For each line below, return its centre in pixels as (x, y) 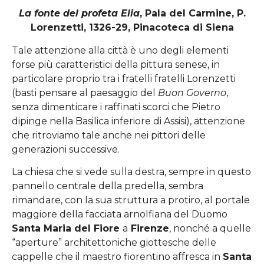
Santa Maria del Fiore (67, 229)
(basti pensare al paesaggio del (85, 93)
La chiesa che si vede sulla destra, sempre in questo (131, 172)
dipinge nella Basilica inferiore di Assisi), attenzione (128, 121)
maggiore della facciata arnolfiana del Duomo (120, 214)
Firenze (148, 229)
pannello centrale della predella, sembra (108, 186)
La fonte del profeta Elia (79, 14)
